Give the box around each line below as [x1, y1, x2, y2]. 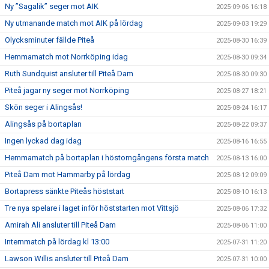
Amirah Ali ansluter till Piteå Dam [5, 220, 116, 229]
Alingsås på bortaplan [5, 119, 82, 128]
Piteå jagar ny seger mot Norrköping [5, 85, 129, 95]
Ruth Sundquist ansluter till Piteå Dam [5, 68, 133, 78]
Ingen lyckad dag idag [5, 136, 82, 145]
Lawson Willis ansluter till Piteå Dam [5, 253, 128, 263]
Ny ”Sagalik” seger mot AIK [5, 1, 98, 11]
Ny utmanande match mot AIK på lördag [5, 18, 143, 28]
